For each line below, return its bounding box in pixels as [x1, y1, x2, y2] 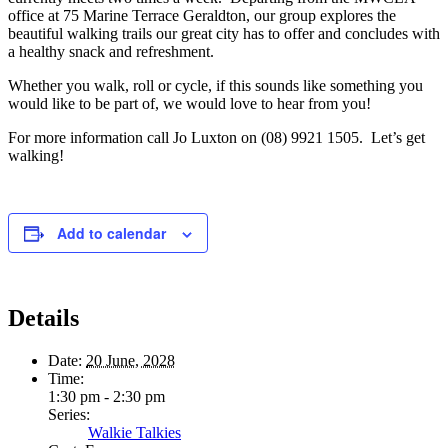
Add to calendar [57, 222, 166, 243]
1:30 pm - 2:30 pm [48, 387, 165, 405]
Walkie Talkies [88, 423, 181, 441]
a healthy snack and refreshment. [8, 42, 214, 60]
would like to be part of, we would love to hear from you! [8, 94, 371, 112]
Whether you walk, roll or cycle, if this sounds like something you [8, 76, 423, 94]
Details [8, 304, 79, 331]
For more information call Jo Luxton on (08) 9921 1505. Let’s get [8, 128, 425, 146]
